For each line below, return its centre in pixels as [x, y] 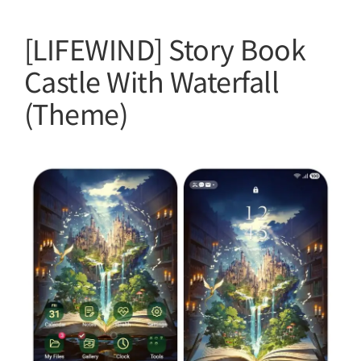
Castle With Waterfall [152, 81]
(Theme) [76, 113]
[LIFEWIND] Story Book [165, 49]
